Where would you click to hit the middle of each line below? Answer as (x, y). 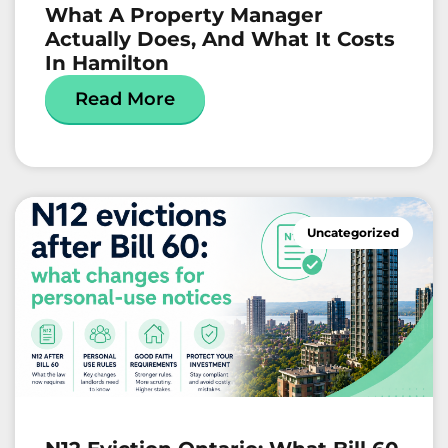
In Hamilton (107, 63)
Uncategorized (353, 233)
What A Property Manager (184, 15)
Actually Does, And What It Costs (220, 39)
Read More (125, 99)
